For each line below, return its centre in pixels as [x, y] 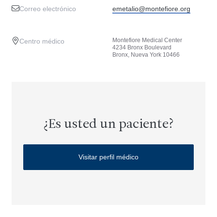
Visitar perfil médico [108, 157]
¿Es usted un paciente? [108, 125]
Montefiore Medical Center [147, 40]
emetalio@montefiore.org [151, 9]
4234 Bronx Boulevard [142, 47]
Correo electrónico [48, 9]
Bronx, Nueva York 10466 [146, 55]
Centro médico [42, 41]
